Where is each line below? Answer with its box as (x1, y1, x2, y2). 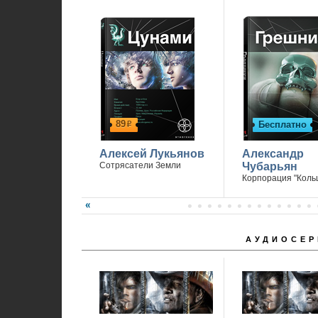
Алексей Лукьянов (99, 148, 204, 160)
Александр (241, 148, 304, 160)
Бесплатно (258, 119, 307, 130)
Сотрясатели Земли (99, 160, 181, 170)
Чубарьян (241, 160, 297, 172)
